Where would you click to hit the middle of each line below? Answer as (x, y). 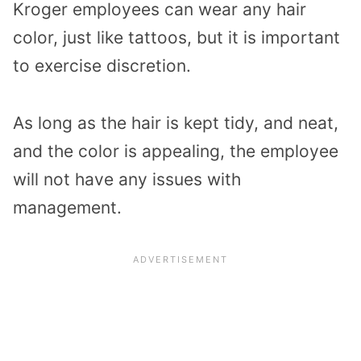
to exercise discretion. (102, 65)
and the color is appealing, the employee (176, 151)
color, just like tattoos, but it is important (176, 37)
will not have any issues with (127, 179)
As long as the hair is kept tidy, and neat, (176, 122)
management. (67, 207)
